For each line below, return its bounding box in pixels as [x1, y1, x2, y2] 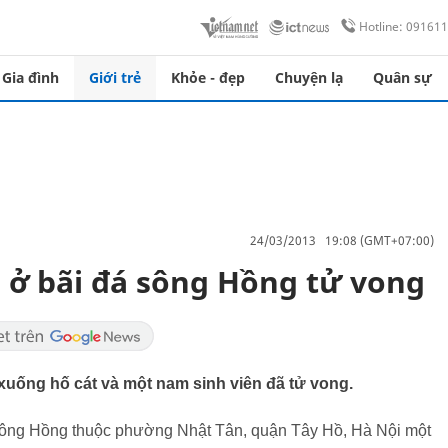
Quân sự [373, 68, 432, 87]
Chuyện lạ [275, 68, 343, 87]
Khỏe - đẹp [171, 68, 245, 87]
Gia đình [2, 68, 59, 87]
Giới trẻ [89, 68, 141, 87]
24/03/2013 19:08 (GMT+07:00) [250, 231, 434, 249]
